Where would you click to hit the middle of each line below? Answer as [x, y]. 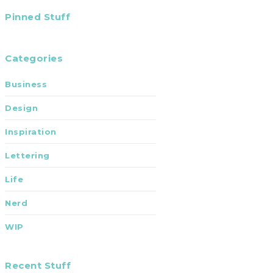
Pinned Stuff [37, 17]
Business [26, 84]
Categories [34, 58]
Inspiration [31, 132]
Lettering [27, 155]
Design [21, 108]
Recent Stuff [38, 265]
